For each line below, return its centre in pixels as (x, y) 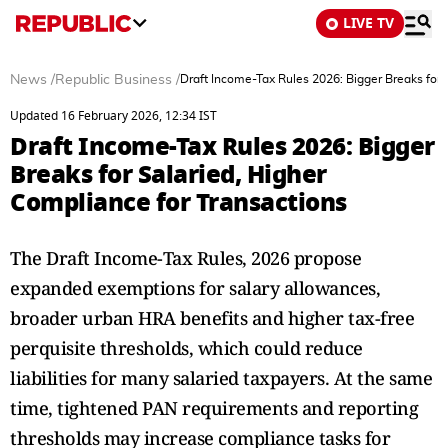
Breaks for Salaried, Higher (168, 174)
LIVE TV (368, 23)
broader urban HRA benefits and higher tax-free (212, 318)
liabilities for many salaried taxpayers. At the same (221, 378)
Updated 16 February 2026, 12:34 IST (113, 116)
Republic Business (113, 80)
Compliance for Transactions (178, 202)
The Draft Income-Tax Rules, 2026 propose (185, 258)
